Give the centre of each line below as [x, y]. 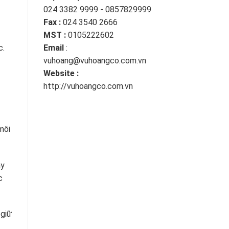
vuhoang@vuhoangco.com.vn [95, 61]
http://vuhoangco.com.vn [88, 86]
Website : [61, 74]
